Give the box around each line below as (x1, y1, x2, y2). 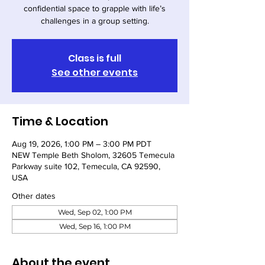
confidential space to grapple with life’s (24, 4, 166, 13)
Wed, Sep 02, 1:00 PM (57, 208, 132, 216)
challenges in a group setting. (40, 16, 149, 25)
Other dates (12, 191, 56, 201)
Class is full (68, 51, 121, 65)
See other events (51, 66, 138, 79)
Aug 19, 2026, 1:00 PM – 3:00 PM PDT (12, 139, 151, 148)
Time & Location (12, 113, 108, 130)
